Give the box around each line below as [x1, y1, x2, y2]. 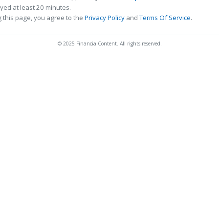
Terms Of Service [139, 13, 191, 22]
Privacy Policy [85, 13, 125, 22]
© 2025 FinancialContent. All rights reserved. [57, 40, 162, 47]
